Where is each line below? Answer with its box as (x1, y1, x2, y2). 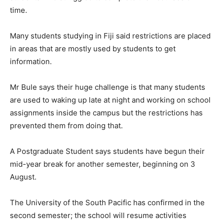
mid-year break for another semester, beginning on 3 (10, 159, 195, 169)
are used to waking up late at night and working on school (10, 95, 211, 105)
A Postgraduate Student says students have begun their (10, 147, 205, 156)
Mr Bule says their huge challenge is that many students (10, 82, 205, 92)
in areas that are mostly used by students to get (10, 44, 176, 54)
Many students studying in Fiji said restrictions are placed (10, 31, 211, 41)
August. (10, 172, 37, 182)
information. (10, 57, 52, 67)
